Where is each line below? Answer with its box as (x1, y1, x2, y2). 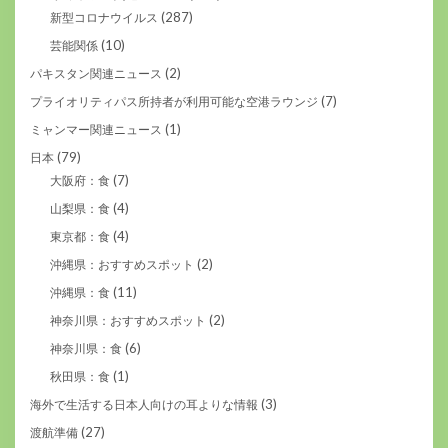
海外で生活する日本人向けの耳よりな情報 (30, 397, 258, 413)
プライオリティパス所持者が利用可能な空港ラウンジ (30, 94, 318, 110)
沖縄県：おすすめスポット (50, 257, 194, 273)
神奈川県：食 (50, 341, 122, 357)
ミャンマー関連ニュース (30, 122, 162, 138)
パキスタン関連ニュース (30, 66, 162, 82)
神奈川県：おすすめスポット (50, 313, 206, 329)
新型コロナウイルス (50, 10, 158, 26)
